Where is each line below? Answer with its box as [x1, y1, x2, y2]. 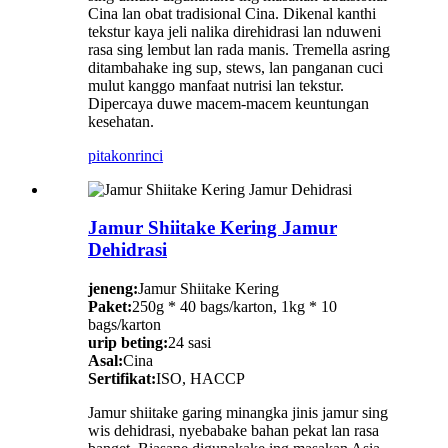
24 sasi [168, 333, 211, 351]
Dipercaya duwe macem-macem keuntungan [88, 94, 369, 112]
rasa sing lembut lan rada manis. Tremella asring [88, 40, 390, 58]
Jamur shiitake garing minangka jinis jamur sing [88, 403, 388, 421]
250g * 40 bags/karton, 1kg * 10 [132, 297, 337, 315]
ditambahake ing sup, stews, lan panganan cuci [88, 58, 383, 76]
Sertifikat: [88, 369, 156, 387]
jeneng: [88, 279, 138, 297]
